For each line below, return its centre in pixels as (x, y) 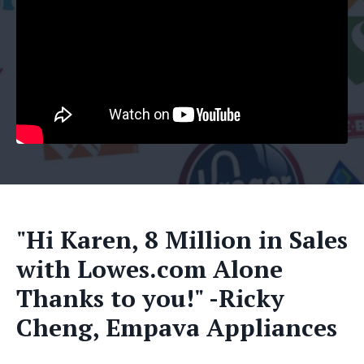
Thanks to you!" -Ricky (150, 298)
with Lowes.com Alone (149, 269)
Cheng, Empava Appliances (177, 327)
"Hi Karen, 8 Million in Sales (182, 239)
